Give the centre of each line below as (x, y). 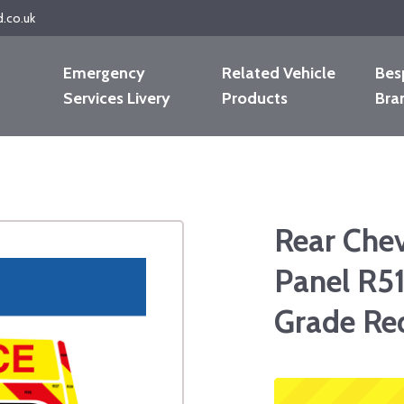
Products (255, 99)
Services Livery (117, 99)
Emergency (105, 73)
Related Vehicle (279, 73)
